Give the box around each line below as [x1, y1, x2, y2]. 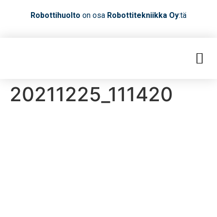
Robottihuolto [31, 11, 80, 20]
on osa [80, 11, 107, 20]
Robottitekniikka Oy [107, 11, 179, 20]
